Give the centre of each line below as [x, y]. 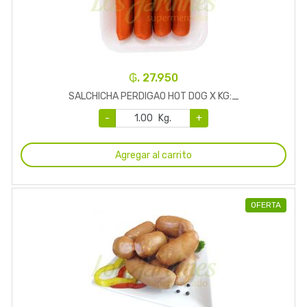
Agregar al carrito [153, 155]
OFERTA [266, 205]
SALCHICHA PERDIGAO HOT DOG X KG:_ [153, 97]
